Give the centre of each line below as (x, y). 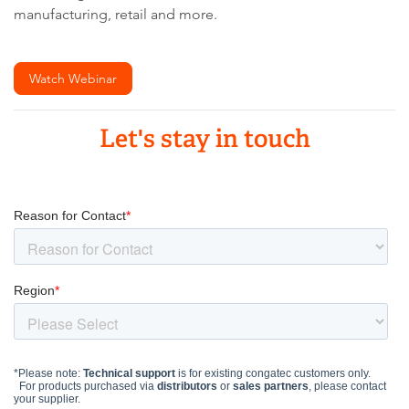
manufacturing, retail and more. (115, 14)
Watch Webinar (73, 78)
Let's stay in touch (204, 138)
